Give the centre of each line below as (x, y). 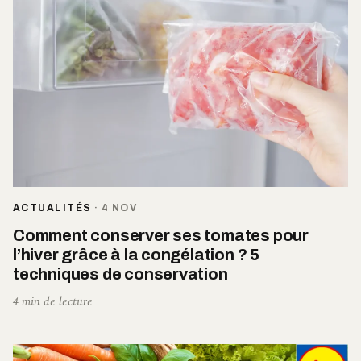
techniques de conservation (120, 274)
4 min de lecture (53, 302)
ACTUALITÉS (52, 208)
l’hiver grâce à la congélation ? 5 (137, 255)
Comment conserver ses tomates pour (161, 236)
